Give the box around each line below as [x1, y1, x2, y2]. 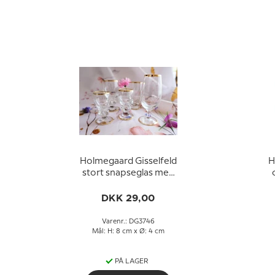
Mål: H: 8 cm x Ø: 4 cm [91, 228, 165, 234]
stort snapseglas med [82, 169, 174, 177]
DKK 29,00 [101, 193, 155, 203]
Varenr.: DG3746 [101, 219, 155, 225]
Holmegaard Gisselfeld [79, 157, 177, 166]
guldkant [109, 180, 147, 189]
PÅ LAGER [115, 258, 149, 265]
